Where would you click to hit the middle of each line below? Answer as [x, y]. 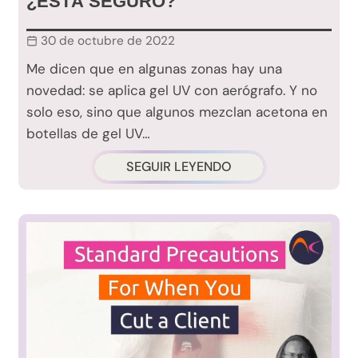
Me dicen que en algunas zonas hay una [154, 69]
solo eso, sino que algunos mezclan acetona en [177, 112]
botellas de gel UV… [88, 134]
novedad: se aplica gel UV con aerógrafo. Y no [172, 91]
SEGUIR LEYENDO [179, 167]
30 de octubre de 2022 [108, 41]
